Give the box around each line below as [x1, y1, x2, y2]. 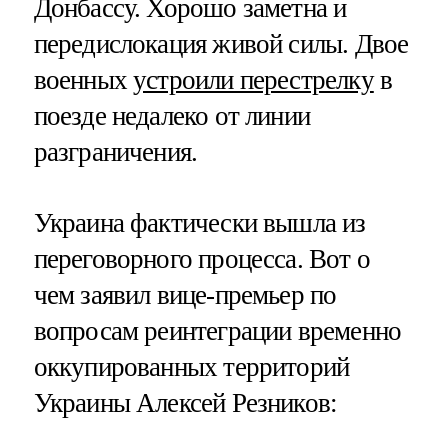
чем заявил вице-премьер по [33, 279, 337, 310]
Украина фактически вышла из [33, 207, 366, 238]
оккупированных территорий [33, 351, 350, 382]
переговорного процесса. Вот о [33, 243, 370, 274]
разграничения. [33, 136, 198, 167]
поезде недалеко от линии [33, 100, 311, 131]
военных [33, 64, 134, 95]
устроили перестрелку [133, 64, 374, 95]
